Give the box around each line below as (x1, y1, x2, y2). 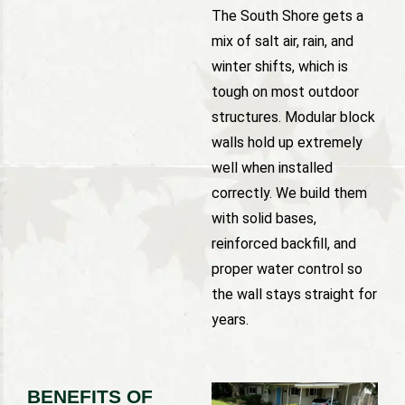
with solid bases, (212, 210, 316, 228)
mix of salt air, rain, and (212, 33, 353, 51)
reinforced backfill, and (212, 235, 356, 253)
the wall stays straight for (212, 286, 377, 304)
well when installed (212, 159, 333, 177)
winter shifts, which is (212, 58, 348, 76)
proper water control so (212, 260, 363, 278)
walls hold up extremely (212, 134, 363, 152)
